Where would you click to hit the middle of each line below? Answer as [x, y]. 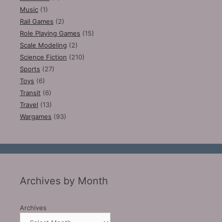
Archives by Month [64, 181]
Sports [30, 69]
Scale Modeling [43, 45]
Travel [29, 105]
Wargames [36, 117]
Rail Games [37, 22]
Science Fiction [43, 57]
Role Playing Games [50, 33]
